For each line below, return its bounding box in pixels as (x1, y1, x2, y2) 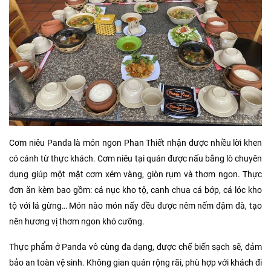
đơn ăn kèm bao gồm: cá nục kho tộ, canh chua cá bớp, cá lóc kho (9, 184, 262, 195)
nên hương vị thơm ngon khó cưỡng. (9, 216, 145, 227)
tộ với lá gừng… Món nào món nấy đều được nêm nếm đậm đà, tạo (9, 200, 262, 211)
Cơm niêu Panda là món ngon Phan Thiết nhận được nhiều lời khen (9, 137, 262, 148)
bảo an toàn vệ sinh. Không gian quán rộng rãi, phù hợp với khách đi (9, 257, 262, 268)
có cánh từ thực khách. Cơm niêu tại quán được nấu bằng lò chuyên (9, 153, 262, 164)
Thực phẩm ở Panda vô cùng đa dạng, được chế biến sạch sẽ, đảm (9, 241, 262, 252)
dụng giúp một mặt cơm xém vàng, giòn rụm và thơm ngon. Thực (9, 169, 262, 180)
